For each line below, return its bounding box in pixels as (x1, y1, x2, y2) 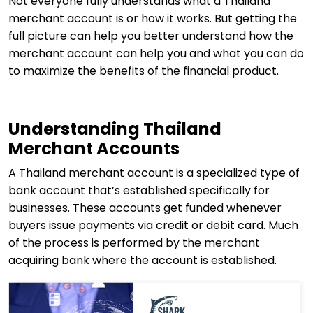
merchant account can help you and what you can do (8, 45, 304, 61)
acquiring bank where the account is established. (8, 252, 277, 268)
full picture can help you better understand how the (8, 28, 293, 44)
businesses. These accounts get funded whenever (8, 200, 282, 216)
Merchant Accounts (8, 137, 180, 160)
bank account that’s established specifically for (8, 182, 270, 198)
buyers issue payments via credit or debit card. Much (8, 217, 298, 233)
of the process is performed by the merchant (8, 235, 260, 251)
